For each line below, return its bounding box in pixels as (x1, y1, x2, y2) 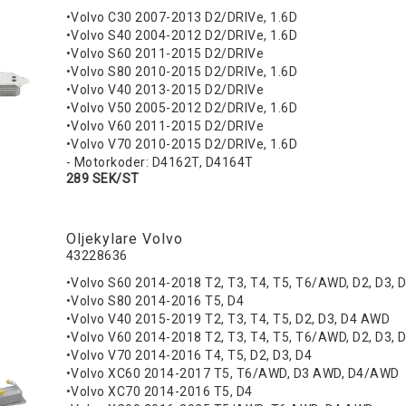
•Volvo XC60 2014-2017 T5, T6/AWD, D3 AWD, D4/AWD (65, 366, 400, 382)
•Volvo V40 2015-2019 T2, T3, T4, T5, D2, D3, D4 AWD (65, 312, 393, 327)
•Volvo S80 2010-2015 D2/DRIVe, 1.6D (65, 64, 298, 80)
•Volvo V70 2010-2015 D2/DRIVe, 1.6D (65, 137, 298, 152)
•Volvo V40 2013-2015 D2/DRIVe (65, 82, 265, 98)
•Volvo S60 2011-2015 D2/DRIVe (65, 46, 265, 62)
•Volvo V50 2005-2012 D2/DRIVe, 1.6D (65, 101, 298, 116)
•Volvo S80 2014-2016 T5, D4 (65, 294, 245, 309)
